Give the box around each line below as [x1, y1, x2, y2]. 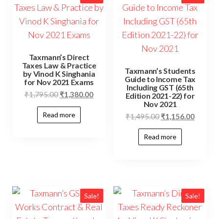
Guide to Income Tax [125, 74, 196, 84]
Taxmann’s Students [125, 66, 196, 76]
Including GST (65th [127, 83, 194, 92]
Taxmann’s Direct [28, 52, 89, 62]
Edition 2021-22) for [125, 91, 195, 101]
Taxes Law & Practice [22, 61, 96, 70]
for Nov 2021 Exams [23, 77, 94, 87]
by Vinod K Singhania [22, 69, 95, 79]
